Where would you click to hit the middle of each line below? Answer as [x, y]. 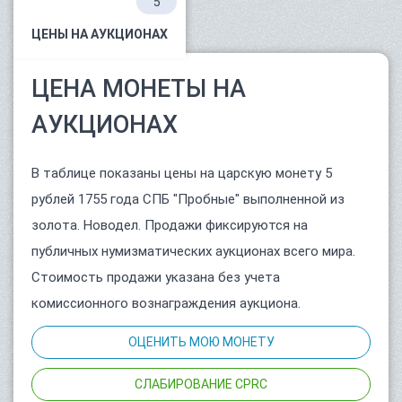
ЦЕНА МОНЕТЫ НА [139, 89]
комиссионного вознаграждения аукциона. [166, 304]
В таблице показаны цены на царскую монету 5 [182, 174]
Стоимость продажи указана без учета [156, 278]
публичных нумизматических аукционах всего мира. [193, 252]
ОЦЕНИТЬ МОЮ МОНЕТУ [201, 342]
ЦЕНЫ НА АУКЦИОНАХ [100, 35]
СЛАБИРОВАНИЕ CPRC [201, 385]
